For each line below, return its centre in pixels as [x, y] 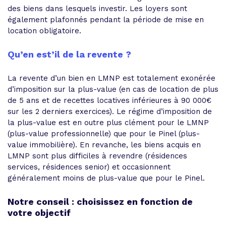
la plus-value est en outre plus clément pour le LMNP [108, 122]
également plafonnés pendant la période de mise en [106, 19]
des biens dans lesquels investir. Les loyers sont [97, 8]
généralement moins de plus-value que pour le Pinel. [106, 178]
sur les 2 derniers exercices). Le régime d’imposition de [110, 111]
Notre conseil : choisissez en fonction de [100, 201]
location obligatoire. [44, 31]
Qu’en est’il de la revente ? [69, 54]
